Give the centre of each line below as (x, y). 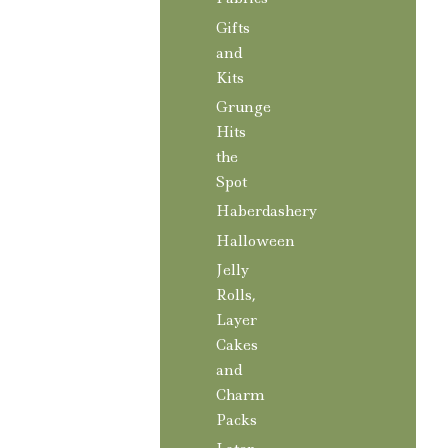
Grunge (243, 106)
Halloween (255, 240)
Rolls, (236, 294)
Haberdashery (267, 211)
